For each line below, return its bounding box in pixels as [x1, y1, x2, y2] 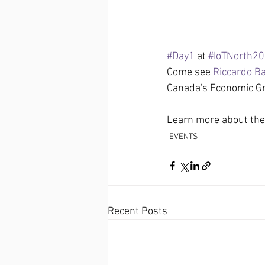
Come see [167, 66, 213, 79]
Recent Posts [108, 205, 167, 218]
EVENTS [169, 132, 198, 142]
